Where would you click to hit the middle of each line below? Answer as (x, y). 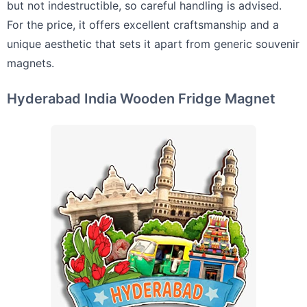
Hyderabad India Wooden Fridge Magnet (141, 98)
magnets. (30, 63)
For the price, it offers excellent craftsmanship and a (143, 24)
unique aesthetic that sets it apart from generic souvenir (153, 44)
